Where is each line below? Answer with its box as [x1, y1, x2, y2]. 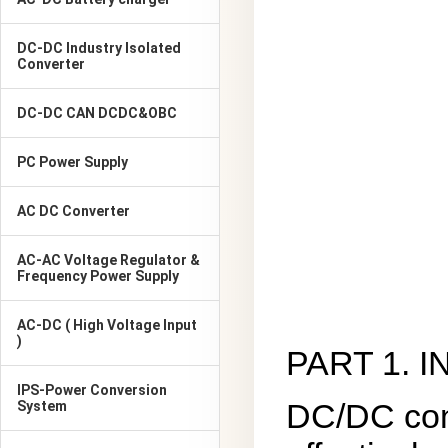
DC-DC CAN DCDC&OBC [17, 105, 177, 121]
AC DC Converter [17, 203, 130, 219]
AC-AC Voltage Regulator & [17, 252, 200, 268]
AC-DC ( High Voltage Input [17, 317, 197, 333]
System [17, 398, 67, 414]
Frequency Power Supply [17, 268, 179, 284]
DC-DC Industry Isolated [17, 40, 181, 56]
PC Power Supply [17, 154, 128, 170]
